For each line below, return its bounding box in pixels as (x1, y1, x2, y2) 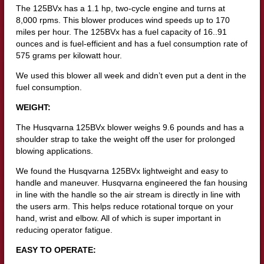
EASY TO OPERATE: (15, 245, 96, 255)
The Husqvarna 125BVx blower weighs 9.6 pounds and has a (15, 123, 244, 133)
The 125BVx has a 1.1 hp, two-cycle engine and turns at (15, 4, 225, 14)
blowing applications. (15, 146, 93, 156)
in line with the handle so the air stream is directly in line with (15, 190, 240, 200)
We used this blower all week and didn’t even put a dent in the (15, 71, 246, 81)
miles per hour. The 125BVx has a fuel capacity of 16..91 (15, 27, 227, 37)
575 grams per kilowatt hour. (15, 51, 122, 61)
